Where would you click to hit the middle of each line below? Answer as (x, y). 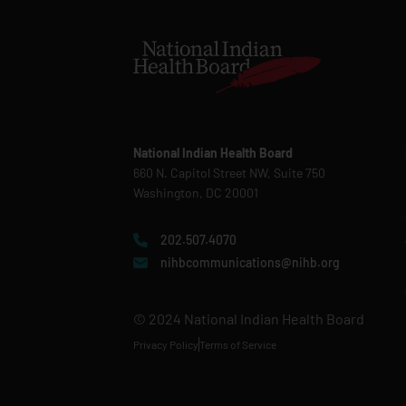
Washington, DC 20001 (196, 192)
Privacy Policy (166, 344)
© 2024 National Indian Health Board (249, 318)
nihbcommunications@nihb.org (250, 262)
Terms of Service (238, 344)
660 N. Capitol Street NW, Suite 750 (229, 172)
